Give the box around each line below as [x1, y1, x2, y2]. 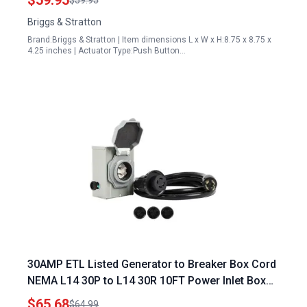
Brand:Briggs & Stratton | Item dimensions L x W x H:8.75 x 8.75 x [27, 35, 271, 45]
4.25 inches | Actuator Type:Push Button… [27, 46, 186, 56]
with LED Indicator [27, 291, 118, 304]
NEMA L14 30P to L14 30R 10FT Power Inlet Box [27, 274, 266, 287]
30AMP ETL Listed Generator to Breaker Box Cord [27, 258, 276, 271]
